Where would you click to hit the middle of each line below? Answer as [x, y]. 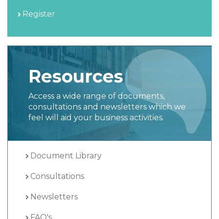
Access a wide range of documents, [97, 96]
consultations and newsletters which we [107, 107]
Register [39, 14]
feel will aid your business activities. [96, 117]
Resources [76, 76]
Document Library [66, 155]
